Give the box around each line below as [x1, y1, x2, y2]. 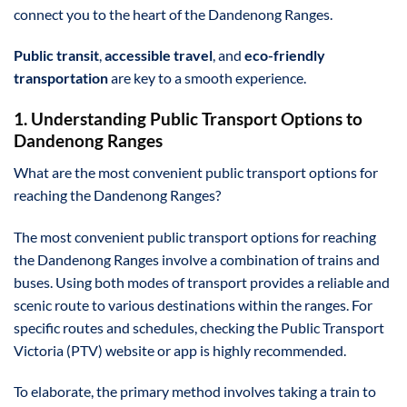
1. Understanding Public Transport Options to [14, 108, 362, 130]
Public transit [14, 46, 99, 65]
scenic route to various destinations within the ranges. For [14, 295, 372, 313]
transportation [14, 69, 108, 87]
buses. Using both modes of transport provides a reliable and [14, 273, 390, 291]
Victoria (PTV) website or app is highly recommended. [14, 341, 346, 359]
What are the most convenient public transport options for [14, 163, 378, 181]
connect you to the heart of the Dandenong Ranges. [14, 5, 333, 23]
